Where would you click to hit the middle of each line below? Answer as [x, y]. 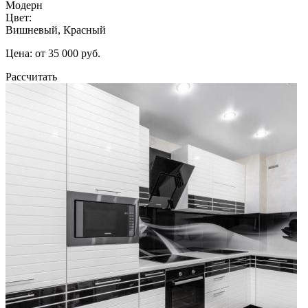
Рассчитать [31, 76]
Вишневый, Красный [56, 30]
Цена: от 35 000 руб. [53, 53]
